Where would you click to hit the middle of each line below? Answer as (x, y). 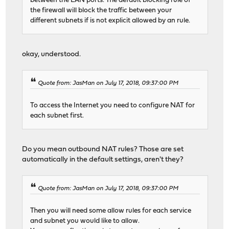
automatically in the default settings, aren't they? (103, 159)
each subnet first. (57, 116)
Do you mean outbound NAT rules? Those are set (103, 149)
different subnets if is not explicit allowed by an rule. (110, 20)
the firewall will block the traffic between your (101, 10)
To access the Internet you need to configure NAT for (113, 105)
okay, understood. (52, 54)
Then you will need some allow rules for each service (111, 211)
